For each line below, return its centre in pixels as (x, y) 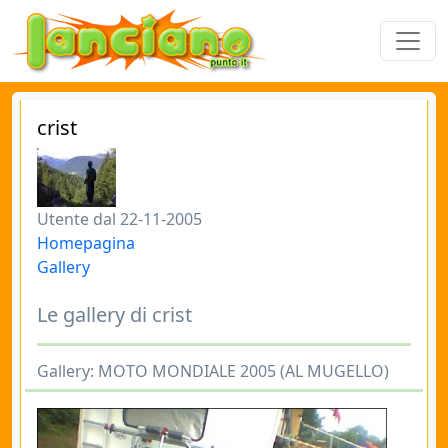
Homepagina (86, 243)
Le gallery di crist (114, 314)
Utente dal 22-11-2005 (119, 219)
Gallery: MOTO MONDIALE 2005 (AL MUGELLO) (213, 371)
